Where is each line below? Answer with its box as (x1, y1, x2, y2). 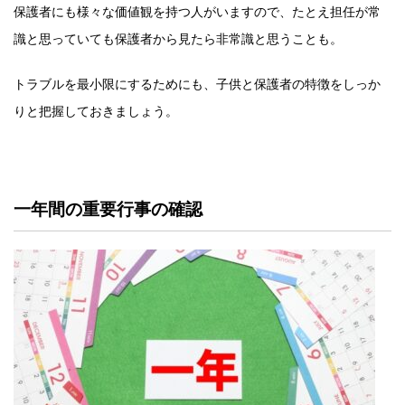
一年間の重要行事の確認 (14, 198, 202, 220)
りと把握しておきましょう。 (14, 102, 178, 118)
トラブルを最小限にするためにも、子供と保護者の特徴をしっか (14, 75, 381, 91)
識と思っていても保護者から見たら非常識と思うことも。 (14, 30, 343, 46)
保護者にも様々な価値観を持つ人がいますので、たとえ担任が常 (14, 3, 381, 19)
